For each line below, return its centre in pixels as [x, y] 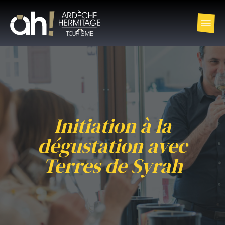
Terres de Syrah [113, 166]
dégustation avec [113, 146]
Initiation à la [113, 126]
